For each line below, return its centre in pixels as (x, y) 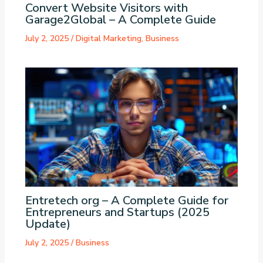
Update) (48, 224)
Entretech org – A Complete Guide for (127, 200)
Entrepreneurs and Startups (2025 (117, 212)
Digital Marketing (108, 38)
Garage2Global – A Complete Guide (120, 19)
